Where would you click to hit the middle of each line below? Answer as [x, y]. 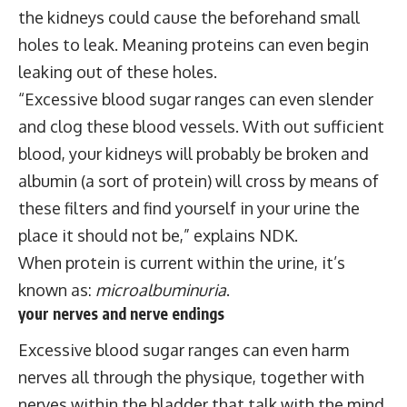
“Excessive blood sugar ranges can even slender [196, 99]
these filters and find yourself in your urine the [189, 208]
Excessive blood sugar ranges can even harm [184, 350]
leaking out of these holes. [118, 71]
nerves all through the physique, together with [191, 377]
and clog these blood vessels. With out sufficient [201, 126]
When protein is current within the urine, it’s [182, 262]
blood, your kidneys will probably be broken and [194, 153]
